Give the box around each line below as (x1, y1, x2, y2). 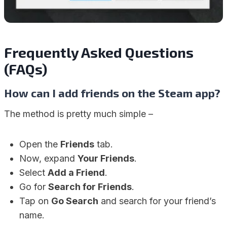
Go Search (51, 196, 98, 206)
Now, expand (19, 153, 78, 164)
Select (19, 167, 48, 178)
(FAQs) (4, 60, 47, 78)
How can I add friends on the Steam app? (4, 86, 220, 99)
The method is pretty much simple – (4, 108, 153, 119)
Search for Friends (48, 181, 132, 192)
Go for (19, 181, 48, 192)
